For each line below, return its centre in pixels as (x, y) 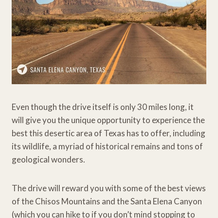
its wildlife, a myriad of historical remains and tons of (107, 146)
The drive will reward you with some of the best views (109, 188)
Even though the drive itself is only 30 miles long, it (103, 107)
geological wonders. (48, 159)
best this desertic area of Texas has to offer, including (109, 133)
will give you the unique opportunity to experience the (108, 120)
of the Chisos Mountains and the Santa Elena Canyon (107, 201)
